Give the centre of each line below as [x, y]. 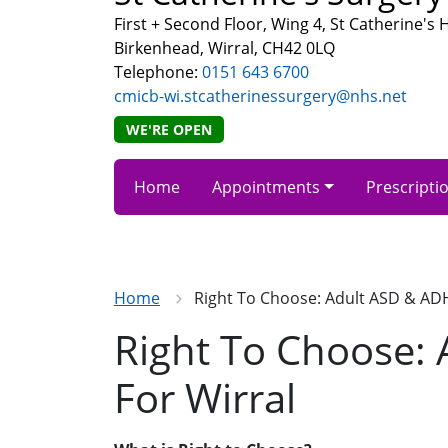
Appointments [266, 187]
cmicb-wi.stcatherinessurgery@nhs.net [260, 96]
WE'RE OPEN [169, 129]
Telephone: [158, 72]
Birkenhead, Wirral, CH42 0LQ [224, 48]
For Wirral [205, 397]
